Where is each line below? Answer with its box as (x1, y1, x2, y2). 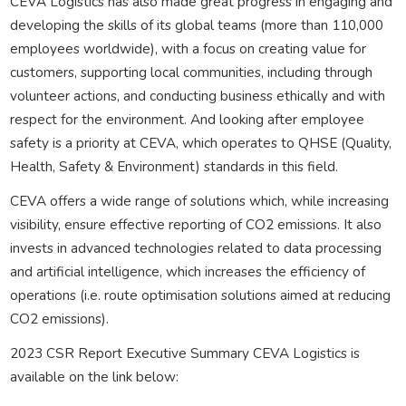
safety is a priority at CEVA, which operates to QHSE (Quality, (9, 132, 391, 152)
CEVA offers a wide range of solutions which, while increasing (9, 190, 389, 210)
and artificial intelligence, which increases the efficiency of (9, 261, 365, 281)
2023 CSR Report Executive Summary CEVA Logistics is (9, 343, 360, 362)
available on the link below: (9, 366, 179, 386)
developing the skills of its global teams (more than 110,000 (9, 14, 383, 34)
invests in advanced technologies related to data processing (9, 237, 382, 257)
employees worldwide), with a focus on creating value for (9, 38, 366, 58)
